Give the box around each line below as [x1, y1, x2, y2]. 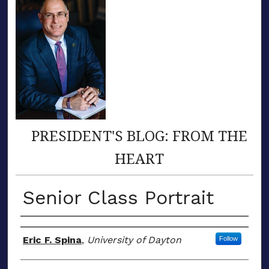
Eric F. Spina [22, 234, 82, 246]
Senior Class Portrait [22, 186, 214, 209]
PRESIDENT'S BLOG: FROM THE [31, 125, 247, 146]
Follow [219, 235, 238, 242]
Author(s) [20, 219, 86, 239]
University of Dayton [86, 234, 181, 246]
